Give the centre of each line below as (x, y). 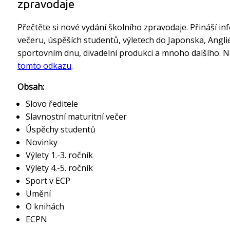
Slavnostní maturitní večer (76, 116)
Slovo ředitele (52, 103)
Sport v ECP (48, 180)
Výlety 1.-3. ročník (59, 155)
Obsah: (31, 87)
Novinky (42, 142)
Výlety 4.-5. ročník (59, 168)
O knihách (45, 206)
